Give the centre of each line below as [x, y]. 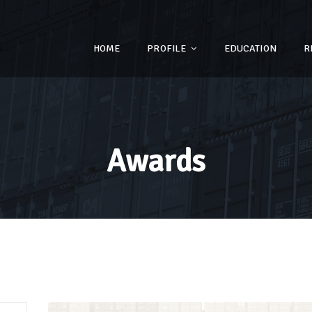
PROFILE [168, 48]
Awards [156, 161]
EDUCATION [250, 48]
